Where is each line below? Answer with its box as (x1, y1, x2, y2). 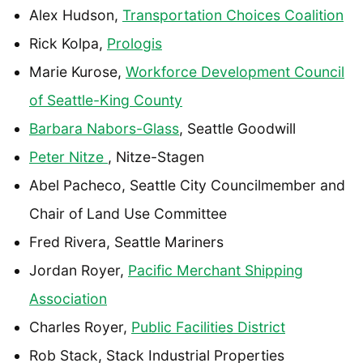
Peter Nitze (29, 147, 108, 165)
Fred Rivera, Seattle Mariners (29, 233, 224, 250)
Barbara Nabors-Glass (29, 119, 179, 137)
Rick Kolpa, (29, 34, 107, 52)
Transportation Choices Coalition (122, 6, 344, 23)
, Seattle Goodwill (179, 119, 296, 137)
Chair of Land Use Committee (29, 204, 227, 222)
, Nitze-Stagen (108, 147, 204, 165)
